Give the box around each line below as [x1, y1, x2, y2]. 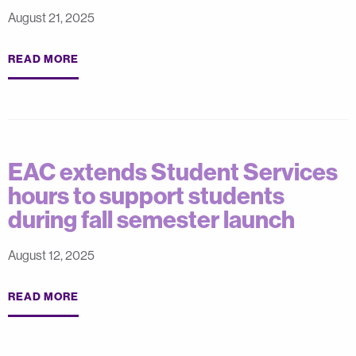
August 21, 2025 [8, 10, 95, 25]
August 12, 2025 [8, 247, 95, 263]
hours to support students [8, 180, 284, 211]
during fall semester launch [8, 204, 295, 234]
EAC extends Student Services [8, 157, 338, 187]
